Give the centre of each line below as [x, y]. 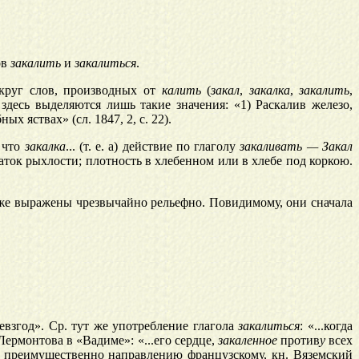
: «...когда [327, 326]
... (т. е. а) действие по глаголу [153, 147]
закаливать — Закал [296, 147]
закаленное [247, 341]
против [298, 341]
